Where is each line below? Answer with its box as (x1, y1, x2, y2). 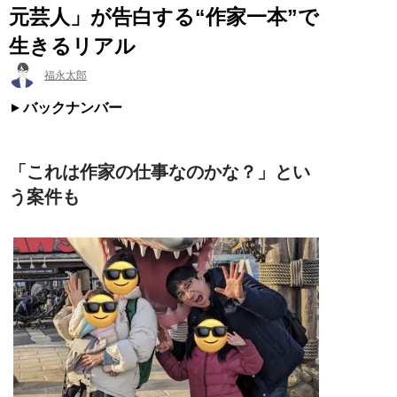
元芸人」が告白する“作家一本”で (9, 4, 319, 28)
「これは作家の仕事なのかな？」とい (9, 161, 310, 182)
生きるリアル (9, 34, 136, 58)
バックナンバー (23, 99, 122, 115)
